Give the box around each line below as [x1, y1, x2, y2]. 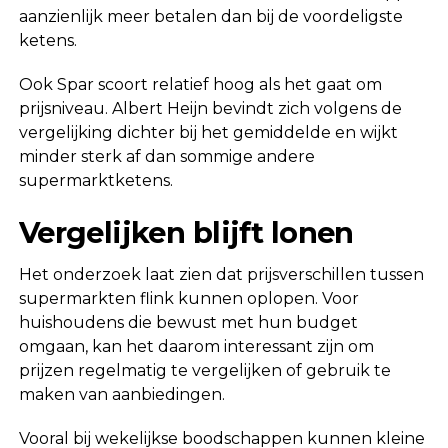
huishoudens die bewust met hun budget [18, 312, 358, 332]
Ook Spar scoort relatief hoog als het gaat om [18, 74, 382, 94]
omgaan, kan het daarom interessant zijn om [18, 336, 374, 356]
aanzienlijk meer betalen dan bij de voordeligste [18, 6, 403, 26]
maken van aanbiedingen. [18, 384, 225, 404]
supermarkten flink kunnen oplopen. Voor [18, 288, 359, 308]
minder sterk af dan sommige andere [18, 146, 315, 166]
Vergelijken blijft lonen [18, 214, 354, 250]
